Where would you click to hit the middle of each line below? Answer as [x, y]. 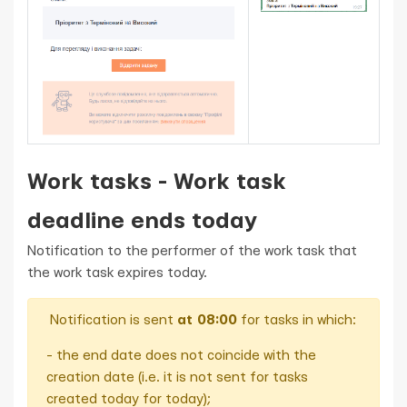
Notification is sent [114, 320]
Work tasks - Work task [157, 182]
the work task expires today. [117, 273]
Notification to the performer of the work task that [192, 251]
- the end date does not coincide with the [181, 356]
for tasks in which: [297, 320]
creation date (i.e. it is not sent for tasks [177, 377]
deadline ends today [143, 221]
